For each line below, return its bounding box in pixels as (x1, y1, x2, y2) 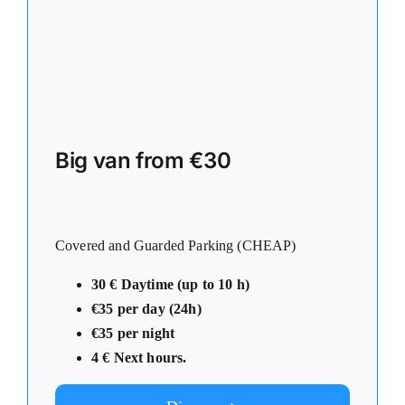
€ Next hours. (99, 350, 187, 366)
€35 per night (91, 325, 175, 342)
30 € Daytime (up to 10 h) (91, 277, 250, 293)
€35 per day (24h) (91, 301, 202, 317)
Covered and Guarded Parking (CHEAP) (55, 238, 297, 254)
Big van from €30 (55, 147, 231, 174)
